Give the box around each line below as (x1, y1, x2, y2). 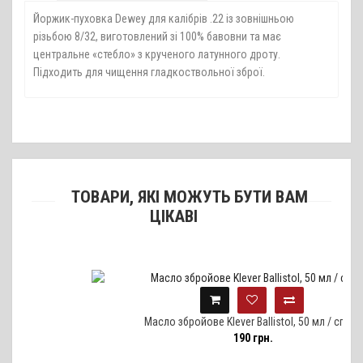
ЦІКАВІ (149, 206, 198, 226)
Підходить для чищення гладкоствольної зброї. (33, 65, 265, 79)
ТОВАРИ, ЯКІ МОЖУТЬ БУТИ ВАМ (71, 186, 308, 207)
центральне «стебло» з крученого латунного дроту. (33, 47, 280, 61)
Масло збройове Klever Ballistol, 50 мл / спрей (98, 314, 317, 328)
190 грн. (187, 331, 228, 344)
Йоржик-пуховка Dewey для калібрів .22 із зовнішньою (33, 11, 294, 25)
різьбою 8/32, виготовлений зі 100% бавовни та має (33, 29, 281, 43)
